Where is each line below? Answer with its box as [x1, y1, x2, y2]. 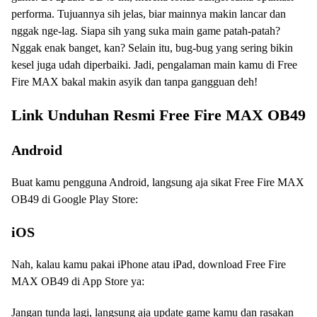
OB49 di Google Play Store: [11, 192, 138, 205]
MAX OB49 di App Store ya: [11, 275, 144, 287]
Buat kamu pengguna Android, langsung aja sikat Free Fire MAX [11, 175, 304, 188]
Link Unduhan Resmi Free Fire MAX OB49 [11, 105, 306, 124]
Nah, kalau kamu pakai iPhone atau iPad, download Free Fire [11, 258, 286, 270]
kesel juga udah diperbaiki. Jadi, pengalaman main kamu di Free [11, 58, 297, 71]
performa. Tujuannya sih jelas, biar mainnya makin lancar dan [11, 7, 286, 20]
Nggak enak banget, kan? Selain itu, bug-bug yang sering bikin [11, 41, 293, 54]
